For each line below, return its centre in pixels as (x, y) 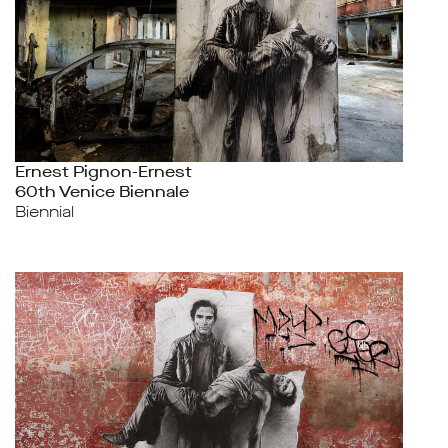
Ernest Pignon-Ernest (103, 171)
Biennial (44, 211)
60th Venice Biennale (102, 191)
